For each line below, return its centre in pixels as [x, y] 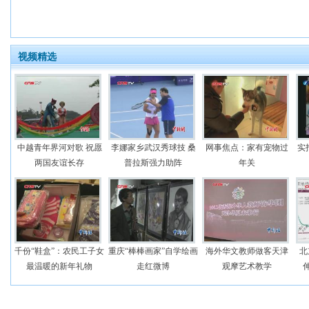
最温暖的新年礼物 [59, 266]
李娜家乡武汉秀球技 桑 [153, 148]
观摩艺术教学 [247, 266]
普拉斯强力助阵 [153, 163]
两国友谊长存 [59, 163]
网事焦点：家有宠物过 [247, 148]
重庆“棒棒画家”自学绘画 [153, 251]
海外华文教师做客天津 [247, 251]
